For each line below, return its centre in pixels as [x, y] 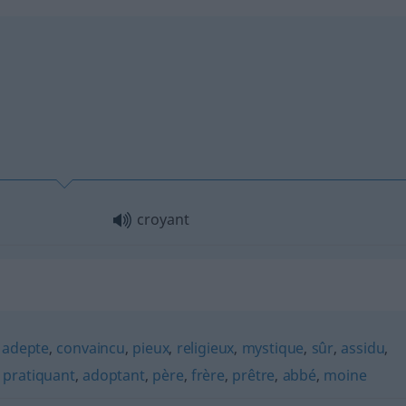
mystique [273, 348]
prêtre [254, 375]
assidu [363, 348]
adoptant [114, 375]
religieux [205, 348]
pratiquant [39, 375]
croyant [163, 219]
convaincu [91, 348]
